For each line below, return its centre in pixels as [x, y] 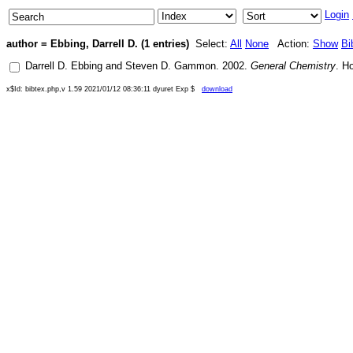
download [217, 89]
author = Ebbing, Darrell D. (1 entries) [98, 44]
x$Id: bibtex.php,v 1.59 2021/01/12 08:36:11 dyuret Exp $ [104, 89]
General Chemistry [293, 66]
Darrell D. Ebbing [64, 66]
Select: [210, 44]
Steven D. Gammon [171, 66]
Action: [291, 44]
